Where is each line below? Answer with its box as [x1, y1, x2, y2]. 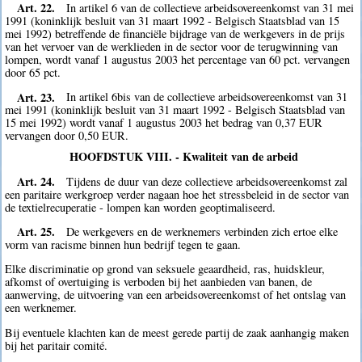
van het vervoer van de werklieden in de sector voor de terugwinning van [5, 38, 339, 54]
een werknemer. [5, 300, 78, 316]
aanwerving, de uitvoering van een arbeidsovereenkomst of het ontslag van [5, 287, 347, 303]
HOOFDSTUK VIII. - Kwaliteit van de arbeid [69, 148, 299, 166]
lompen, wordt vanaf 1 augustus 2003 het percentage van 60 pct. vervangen [5, 51, 351, 67]
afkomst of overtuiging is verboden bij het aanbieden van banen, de [5, 274, 313, 290]
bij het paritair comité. [5, 337, 108, 353]
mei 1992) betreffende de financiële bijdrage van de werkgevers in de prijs [5, 25, 346, 41]
